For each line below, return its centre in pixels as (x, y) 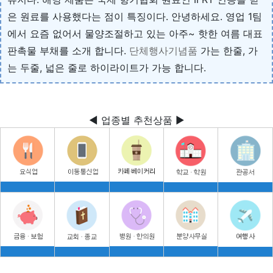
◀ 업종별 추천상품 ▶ (136, 120)
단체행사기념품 (163, 50)
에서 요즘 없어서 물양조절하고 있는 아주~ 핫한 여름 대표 (135, 33)
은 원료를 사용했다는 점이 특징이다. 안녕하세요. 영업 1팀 (135, 16)
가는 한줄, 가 (228, 50)
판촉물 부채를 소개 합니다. (68, 50)
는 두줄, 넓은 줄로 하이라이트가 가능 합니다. (107, 67)
